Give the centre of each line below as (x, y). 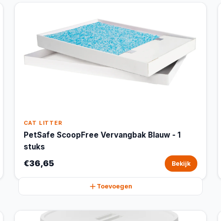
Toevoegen (114, 186)
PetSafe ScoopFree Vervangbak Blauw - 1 (102, 135)
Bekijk (181, 164)
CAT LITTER (43, 123)
